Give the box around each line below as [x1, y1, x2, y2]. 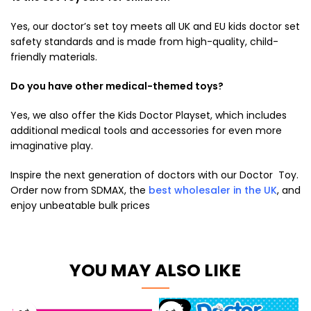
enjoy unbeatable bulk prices [10, 198, 150, 212]
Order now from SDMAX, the [10, 183, 149, 197]
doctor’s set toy [51, 19, 128, 33]
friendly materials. [10, 49, 97, 64]
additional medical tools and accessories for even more [10, 123, 282, 137]
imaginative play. [10, 138, 93, 153]
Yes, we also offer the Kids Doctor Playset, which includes [10, 108, 287, 122]
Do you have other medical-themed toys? [10, 78, 224, 93]
